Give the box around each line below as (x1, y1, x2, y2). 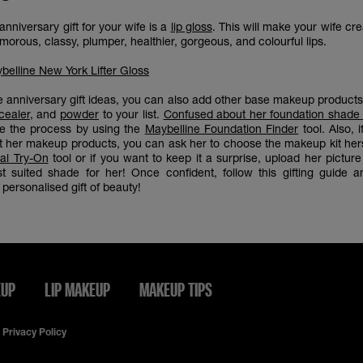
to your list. (98, 107, 164, 121)
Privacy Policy (2, 326, 66, 338)
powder (59, 107, 99, 121)
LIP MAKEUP (45, 277, 110, 301)
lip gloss (170, 19, 212, 33)
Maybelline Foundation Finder (144, 122, 299, 135)
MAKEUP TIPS (139, 277, 212, 301)
